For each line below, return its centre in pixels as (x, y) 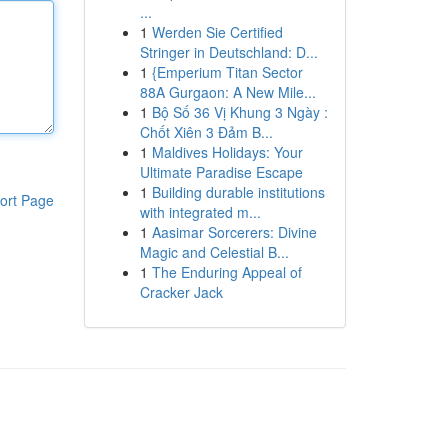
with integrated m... (200, 212)
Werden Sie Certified (217, 32)
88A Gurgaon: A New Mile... (227, 92)
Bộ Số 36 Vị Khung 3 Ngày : (239, 112)
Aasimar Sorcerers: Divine (234, 232)
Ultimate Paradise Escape (221, 172)
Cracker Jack (181, 292)
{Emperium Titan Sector (227, 72)
